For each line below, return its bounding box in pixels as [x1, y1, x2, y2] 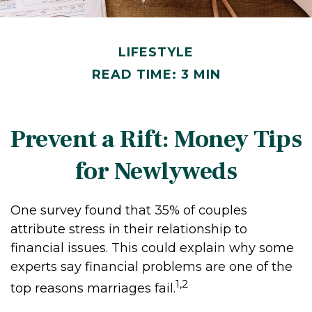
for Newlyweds [75, 155, 237, 187]
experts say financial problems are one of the [10, 258, 292, 274]
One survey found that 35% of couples [10, 202, 247, 218]
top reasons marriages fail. [10, 280, 175, 296]
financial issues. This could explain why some [10, 240, 294, 256]
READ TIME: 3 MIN [91, 66, 221, 82]
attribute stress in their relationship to [10, 221, 247, 237]
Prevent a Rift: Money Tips [10, 123, 302, 155]
